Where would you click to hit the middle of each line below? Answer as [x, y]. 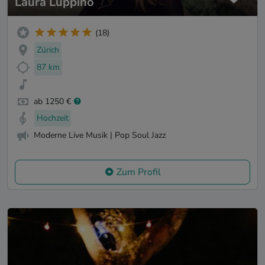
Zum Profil [138, 172]
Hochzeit [53, 118]
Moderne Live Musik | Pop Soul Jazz [100, 135]
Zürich [48, 50]
